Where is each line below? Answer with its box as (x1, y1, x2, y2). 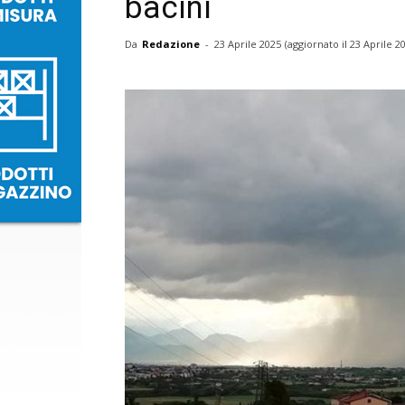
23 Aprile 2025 (214, 37, 281, 51)
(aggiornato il (285, 37, 350, 51)
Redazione (142, 37, 200, 51)
